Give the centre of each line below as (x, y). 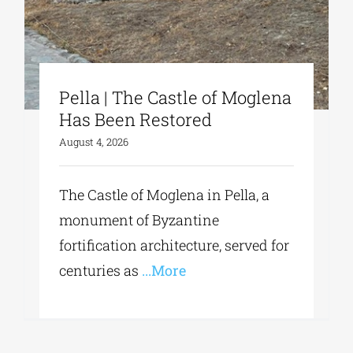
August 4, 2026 (94, 142)
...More (163, 271)
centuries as (99, 271)
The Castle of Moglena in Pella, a (165, 195)
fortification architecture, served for (175, 245)
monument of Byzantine (139, 220)
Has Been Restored (136, 120)
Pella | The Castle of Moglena (176, 98)
